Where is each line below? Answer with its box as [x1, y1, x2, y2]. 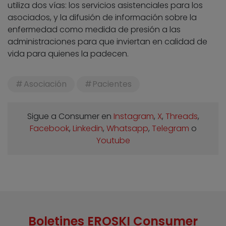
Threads [165, 110, 198, 122]
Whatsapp [106, 122, 148, 134]
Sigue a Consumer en [27, 110, 114, 122]
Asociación [23, 78, 67, 90]
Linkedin [72, 122, 103, 134]
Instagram [113, 110, 154, 122]
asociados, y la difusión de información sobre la [8, 11, 197, 23]
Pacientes [92, 78, 132, 90]
